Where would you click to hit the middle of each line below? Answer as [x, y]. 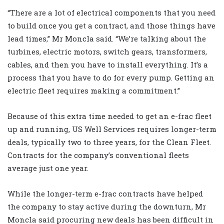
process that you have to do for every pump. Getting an [111, 78]
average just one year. [48, 168]
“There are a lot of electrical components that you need [111, 13]
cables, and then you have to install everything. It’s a [108, 65]
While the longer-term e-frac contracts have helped [105, 194]
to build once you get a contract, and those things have [111, 26]
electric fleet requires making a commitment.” [94, 91]
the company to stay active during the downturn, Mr [107, 207]
